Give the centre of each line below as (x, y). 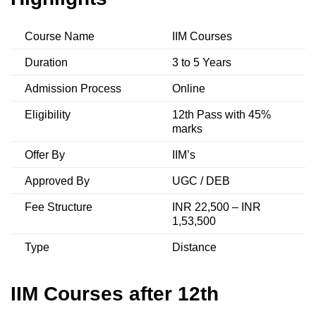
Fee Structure (59, 207)
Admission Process (73, 89)
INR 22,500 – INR (217, 207)
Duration (46, 63)
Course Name (60, 37)
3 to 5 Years (202, 63)
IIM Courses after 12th (115, 294)
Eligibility (48, 115)
